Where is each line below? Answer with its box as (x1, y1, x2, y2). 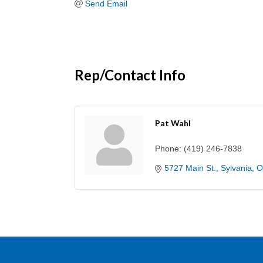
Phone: (155, 144, 181, 154)
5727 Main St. (164, 163, 216, 173)
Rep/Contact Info (75, 66, 186, 84)
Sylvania (221, 163, 252, 173)
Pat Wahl (155, 118, 191, 129)
